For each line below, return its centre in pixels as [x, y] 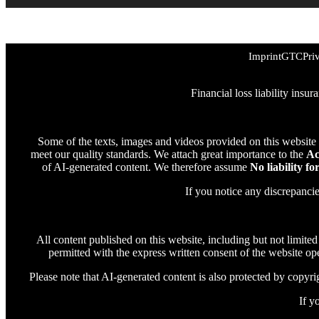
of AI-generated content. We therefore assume [146, 167]
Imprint [265, 56]
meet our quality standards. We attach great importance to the [168, 154]
